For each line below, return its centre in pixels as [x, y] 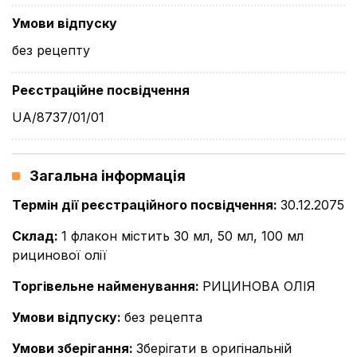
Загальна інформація [108, 176]
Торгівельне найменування [104, 286]
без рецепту [51, 50]
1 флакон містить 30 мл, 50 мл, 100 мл [182, 236]
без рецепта [163, 317]
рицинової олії [59, 255]
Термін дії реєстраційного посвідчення [143, 205]
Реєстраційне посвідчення [101, 90]
